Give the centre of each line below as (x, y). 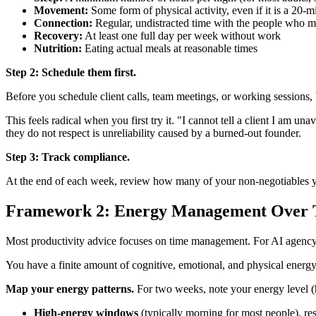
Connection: (63, 23)
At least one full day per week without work (182, 36)
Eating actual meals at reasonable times (170, 49)
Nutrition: (58, 49)
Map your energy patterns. (70, 289)
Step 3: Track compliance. (68, 157)
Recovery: (58, 36)
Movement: (61, 11)
